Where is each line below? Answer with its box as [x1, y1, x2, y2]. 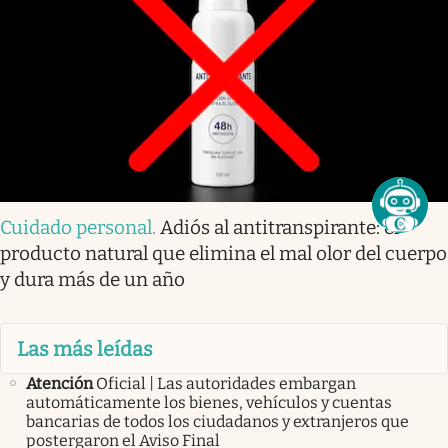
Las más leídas [17, 336, 153, 361]
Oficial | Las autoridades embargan [96, 373, 356, 393]
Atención [26, 373, 93, 393]
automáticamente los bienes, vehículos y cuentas [26, 392, 392, 412]
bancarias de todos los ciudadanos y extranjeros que [26, 411, 409, 431]
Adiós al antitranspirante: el [160, 216, 399, 240]
